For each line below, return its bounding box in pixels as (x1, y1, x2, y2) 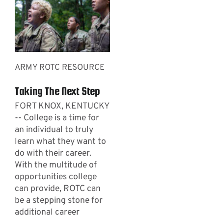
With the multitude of (14, 159, 97, 171)
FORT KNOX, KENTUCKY (14, 100, 109, 112)
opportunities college (14, 171, 97, 183)
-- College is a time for (14, 112, 99, 124)
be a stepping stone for (14, 194, 103, 206)
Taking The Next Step (14, 84, 100, 97)
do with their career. (14, 147, 91, 159)
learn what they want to (14, 136, 106, 147)
